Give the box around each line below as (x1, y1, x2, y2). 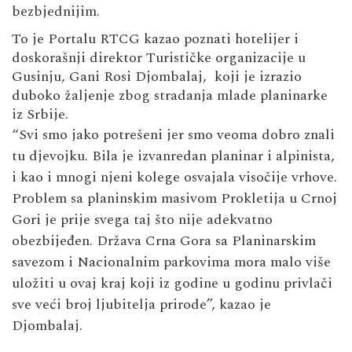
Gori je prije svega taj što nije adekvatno (12, 208, 273, 230)
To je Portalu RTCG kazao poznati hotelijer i (12, 27, 299, 49)
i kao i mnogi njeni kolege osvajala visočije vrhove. (12, 166, 337, 188)
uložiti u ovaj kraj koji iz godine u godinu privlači (12, 272, 332, 294)
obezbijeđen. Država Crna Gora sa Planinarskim (12, 229, 316, 251)
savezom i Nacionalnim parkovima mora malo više (12, 251, 331, 273)
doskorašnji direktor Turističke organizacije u (12, 46, 306, 68)
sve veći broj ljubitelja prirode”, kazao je (12, 293, 271, 315)
